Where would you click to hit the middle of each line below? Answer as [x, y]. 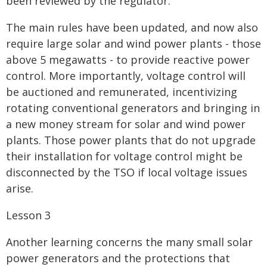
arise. [20, 188]
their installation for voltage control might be [124, 156]
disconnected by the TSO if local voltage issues [127, 172]
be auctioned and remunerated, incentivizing [122, 92]
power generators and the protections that [118, 258]
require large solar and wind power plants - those [133, 44]
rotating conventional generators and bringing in [133, 108]
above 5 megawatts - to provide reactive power [128, 60]
